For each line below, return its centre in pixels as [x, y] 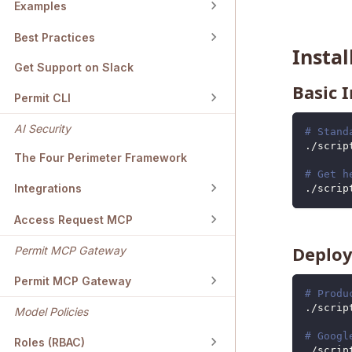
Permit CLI [42, 97]
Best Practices [55, 37]
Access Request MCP [73, 219]
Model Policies [51, 312]
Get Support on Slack [74, 68]
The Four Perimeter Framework [101, 158]
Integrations [48, 188]
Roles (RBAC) [49, 342]
